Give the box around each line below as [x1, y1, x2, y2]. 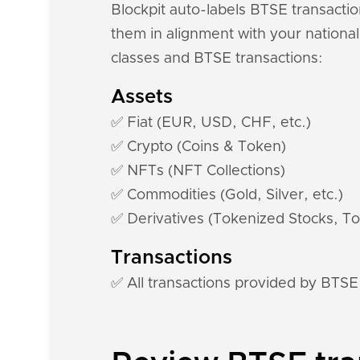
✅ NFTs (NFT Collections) [111, 164, 285, 178]
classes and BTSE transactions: [111, 51, 323, 66]
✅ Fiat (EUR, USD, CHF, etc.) [111, 116, 311, 130]
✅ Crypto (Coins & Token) [111, 140, 286, 154]
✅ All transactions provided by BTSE [111, 276, 358, 291]
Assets [111, 88, 173, 107]
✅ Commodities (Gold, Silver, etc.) [111, 188, 343, 202]
